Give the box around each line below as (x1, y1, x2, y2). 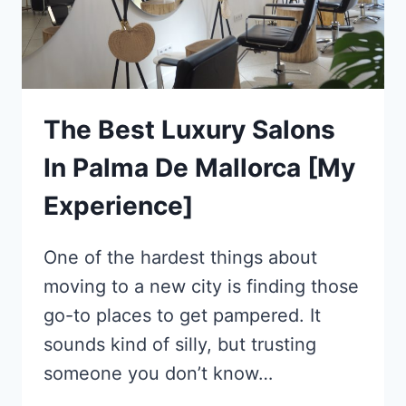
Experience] (43, 190, 193, 222)
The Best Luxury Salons (43, 114, 335, 146)
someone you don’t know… (43, 362, 273, 385)
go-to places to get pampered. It (43, 304, 321, 327)
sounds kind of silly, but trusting (43, 333, 316, 356)
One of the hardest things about (43, 246, 317, 269)
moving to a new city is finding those (43, 275, 359, 298)
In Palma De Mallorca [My (43, 152, 355, 184)
